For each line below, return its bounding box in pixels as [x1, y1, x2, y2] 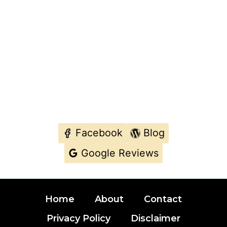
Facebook [75, 127, 123, 139]
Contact [143, 193, 182, 205]
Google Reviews [81, 146, 159, 159]
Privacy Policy [47, 213, 111, 224]
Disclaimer [130, 213, 180, 224]
